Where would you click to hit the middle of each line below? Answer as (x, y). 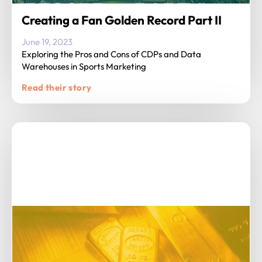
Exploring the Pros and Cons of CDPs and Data (111, 54)
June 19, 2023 (47, 42)
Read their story (57, 88)
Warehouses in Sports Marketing (84, 67)
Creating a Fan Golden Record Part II (122, 20)
